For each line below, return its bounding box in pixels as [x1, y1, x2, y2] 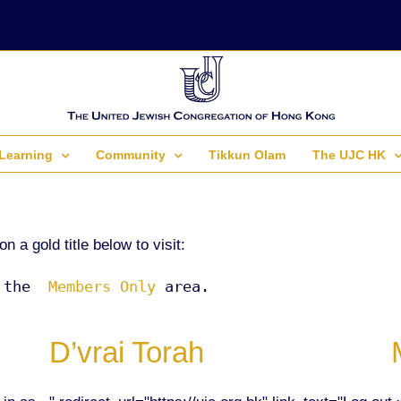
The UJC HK [312, 148, 386, 162]
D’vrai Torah [49, 335, 205, 369]
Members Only [39, 277, 165, 295]
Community [96, 148, 166, 162]
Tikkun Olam [209, 148, 286, 162]
